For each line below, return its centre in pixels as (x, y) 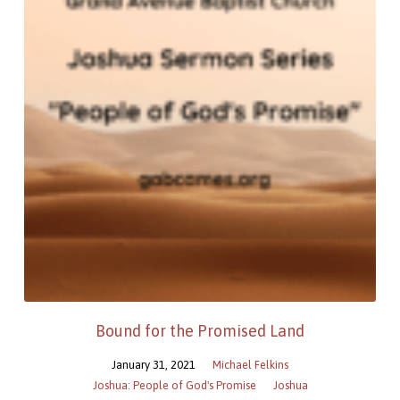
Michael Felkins (250, 365)
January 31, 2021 (154, 365)
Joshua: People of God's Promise (174, 386)
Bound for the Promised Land (200, 331)
